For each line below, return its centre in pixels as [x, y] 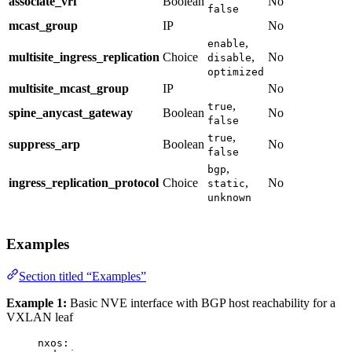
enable [226, 44]
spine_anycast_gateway [71, 113]
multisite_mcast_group [69, 89]
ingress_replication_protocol [84, 183]
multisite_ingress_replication [84, 57]
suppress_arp [44, 145]
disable [229, 58]
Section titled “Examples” [82, 276]
